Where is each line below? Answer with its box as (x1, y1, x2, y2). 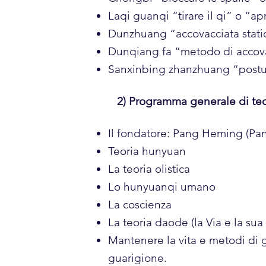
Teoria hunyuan (108, 144, 186, 158)
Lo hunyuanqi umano (108, 180, 216, 194)
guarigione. (108, 251, 167, 265)
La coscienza (108, 198, 172, 211)
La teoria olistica (108, 162, 190, 176)
